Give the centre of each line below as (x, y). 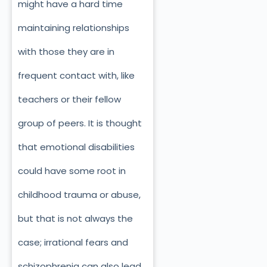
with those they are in (66, 51)
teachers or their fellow (69, 99)
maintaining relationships (74, 27)
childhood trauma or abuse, (79, 194)
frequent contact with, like (76, 75)
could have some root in (72, 170)
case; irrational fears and (73, 242)
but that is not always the (75, 218)
